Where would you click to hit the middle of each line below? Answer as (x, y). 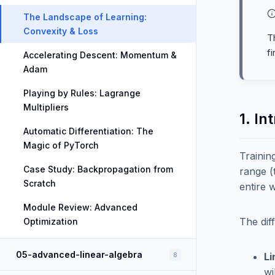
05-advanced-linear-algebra (79, 254)
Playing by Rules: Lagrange (82, 93)
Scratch (40, 183)
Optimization (51, 221)
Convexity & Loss (61, 31)
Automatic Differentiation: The (88, 131)
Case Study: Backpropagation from (98, 169)
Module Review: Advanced (80, 207)
